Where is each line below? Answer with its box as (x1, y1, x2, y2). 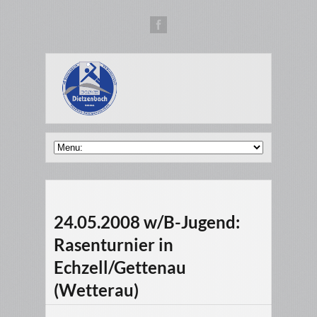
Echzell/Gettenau (54, 258, 186, 277)
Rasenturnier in (54, 235, 173, 255)
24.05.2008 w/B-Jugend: (54, 212, 240, 232)
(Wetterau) (54, 280, 139, 300)
